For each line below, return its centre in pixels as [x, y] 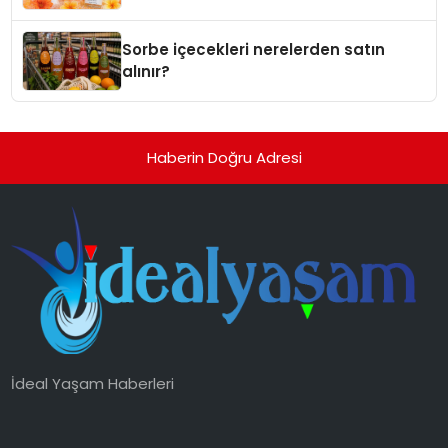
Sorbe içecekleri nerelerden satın [254, 49]
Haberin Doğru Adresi [224, 157]
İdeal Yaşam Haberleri [93, 383]
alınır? [146, 71]
